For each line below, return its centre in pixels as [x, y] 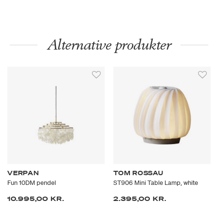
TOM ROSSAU [138, 173]
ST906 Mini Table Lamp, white [156, 183]
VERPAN [23, 173]
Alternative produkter [109, 45]
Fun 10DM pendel [32, 183]
